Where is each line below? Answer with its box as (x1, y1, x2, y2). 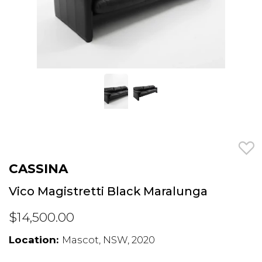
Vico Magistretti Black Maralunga (9, 184, 208, 198)
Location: (9, 234, 58, 246)
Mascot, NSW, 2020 (62, 234, 155, 246)
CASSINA (9, 160, 68, 176)
